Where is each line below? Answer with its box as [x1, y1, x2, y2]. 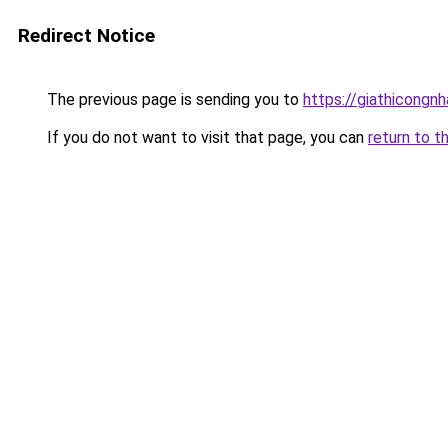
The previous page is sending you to [43, 90, 303, 109]
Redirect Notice [18, 24, 155, 47]
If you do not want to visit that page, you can [43, 128, 368, 147]
